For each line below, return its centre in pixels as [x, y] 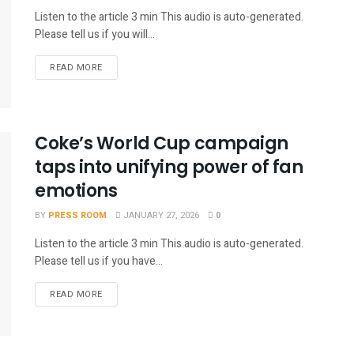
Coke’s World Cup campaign [162, 144]
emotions [76, 191]
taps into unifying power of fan [169, 168]
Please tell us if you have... [99, 262]
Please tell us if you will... [95, 34]
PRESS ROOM [77, 216]
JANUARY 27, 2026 [160, 216]
